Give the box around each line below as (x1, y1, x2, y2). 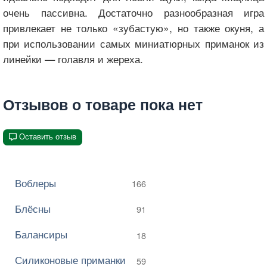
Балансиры (15, 226, 67, 242)
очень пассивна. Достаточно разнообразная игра (3, 4, 264, 20)
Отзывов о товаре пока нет (3, 94, 203, 116)
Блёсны (15, 200, 51, 216)
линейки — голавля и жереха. (3, 51, 143, 66)
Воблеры (15, 175, 56, 190)
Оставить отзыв (18, 132, 76, 141)
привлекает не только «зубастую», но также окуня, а (3, 20, 264, 35)
